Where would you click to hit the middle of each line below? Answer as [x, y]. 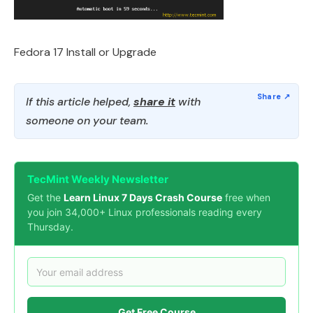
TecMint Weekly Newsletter [98, 179]
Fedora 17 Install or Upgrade [85, 52]
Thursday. [50, 227]
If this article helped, [80, 102]
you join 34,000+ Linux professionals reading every [145, 212]
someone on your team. [87, 121]
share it [154, 102]
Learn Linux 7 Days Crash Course [143, 197]
